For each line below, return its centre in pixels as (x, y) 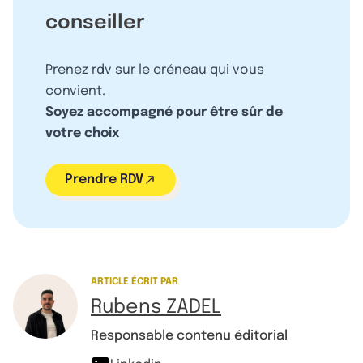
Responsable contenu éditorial (189, 335)
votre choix (82, 133)
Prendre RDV (104, 179)
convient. (75, 91)
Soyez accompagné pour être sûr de (164, 112)
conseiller (95, 23)
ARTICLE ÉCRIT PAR (135, 282)
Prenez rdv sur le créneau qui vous (155, 70)
